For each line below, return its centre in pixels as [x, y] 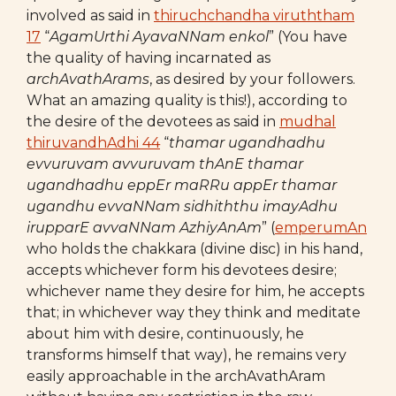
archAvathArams [88, 79]
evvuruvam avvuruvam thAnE [135, 164]
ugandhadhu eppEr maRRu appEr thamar [182, 185]
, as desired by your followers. [252, 79]
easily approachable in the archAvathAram [176, 376]
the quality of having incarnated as [148, 58]
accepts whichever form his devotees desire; [182, 270]
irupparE [58, 228]
